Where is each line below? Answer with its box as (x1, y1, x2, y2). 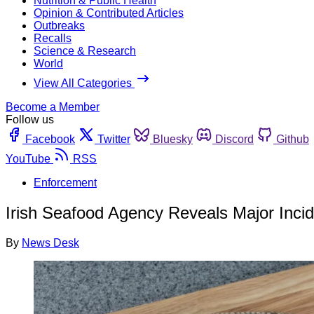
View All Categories (34, 76, 135, 89)
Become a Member (6, 100, 100, 113)
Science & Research (34, 44, 136, 57)
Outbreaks (34, 19, 85, 32)
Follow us (6, 113, 54, 125)
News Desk (22, 236, 79, 249)
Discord (215, 132, 254, 145)
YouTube (6, 152, 50, 165)
